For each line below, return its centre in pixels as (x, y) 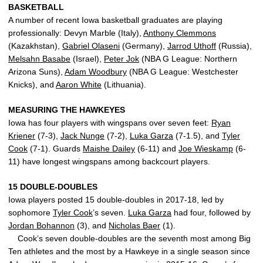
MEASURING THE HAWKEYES (67, 110)
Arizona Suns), (36, 72)
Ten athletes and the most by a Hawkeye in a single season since (129, 251)
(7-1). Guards (55, 149)
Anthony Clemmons (180, 33)
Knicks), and (32, 85)
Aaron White (79, 85)
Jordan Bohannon (41, 225)
